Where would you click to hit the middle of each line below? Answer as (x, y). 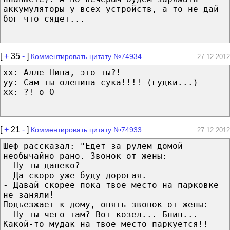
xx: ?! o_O (29, 92)
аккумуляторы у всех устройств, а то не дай (111, 9)
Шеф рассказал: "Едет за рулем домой (93, 146)
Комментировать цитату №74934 (86, 56)
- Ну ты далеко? (42, 165)
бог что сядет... (44, 18)
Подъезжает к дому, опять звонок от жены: (106, 204)
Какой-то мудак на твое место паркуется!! (106, 224)
